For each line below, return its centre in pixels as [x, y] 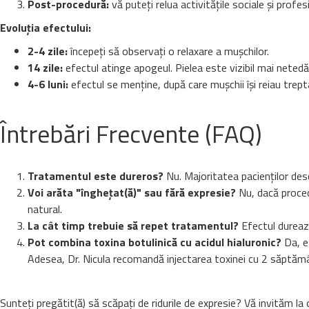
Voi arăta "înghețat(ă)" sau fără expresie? [132, 192]
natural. [45, 209]
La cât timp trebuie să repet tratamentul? [133, 226]
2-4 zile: [48, 51]
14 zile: [45, 68]
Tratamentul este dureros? [96, 176]
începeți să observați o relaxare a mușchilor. [168, 51]
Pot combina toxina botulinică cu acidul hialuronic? [154, 242]
